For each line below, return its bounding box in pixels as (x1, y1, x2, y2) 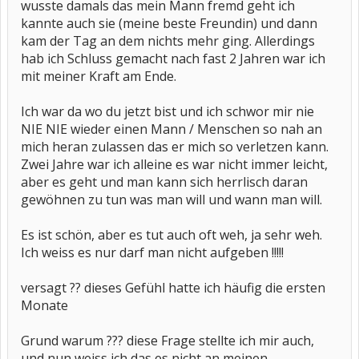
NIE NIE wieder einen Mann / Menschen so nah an (21, 120, 322, 138)
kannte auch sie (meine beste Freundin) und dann (21, 14, 317, 32)
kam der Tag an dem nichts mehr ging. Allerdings (21, 32, 315, 50)
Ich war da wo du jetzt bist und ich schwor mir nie (21, 103, 314, 120)
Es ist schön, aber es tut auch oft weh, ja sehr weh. (21, 226, 322, 244)
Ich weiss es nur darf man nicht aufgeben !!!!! (21, 244, 284, 261)
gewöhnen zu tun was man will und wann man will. (21, 191, 322, 208)
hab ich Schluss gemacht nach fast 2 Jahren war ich (21, 50, 325, 67)
